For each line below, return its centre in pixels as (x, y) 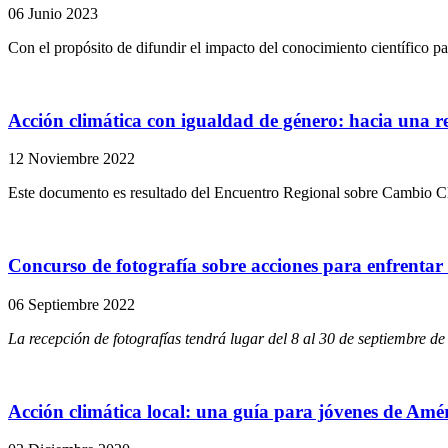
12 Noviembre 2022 (71, 159)
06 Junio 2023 (53, 13)
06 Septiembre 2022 (71, 304)
